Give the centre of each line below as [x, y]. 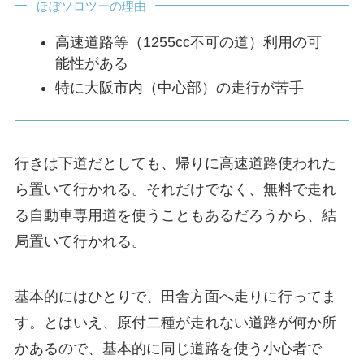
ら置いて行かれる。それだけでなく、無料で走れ [175, 189]
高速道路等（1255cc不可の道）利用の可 [189, 42]
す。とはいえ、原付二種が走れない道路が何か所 [175, 322]
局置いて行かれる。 [80, 241]
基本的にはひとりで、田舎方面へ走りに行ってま [175, 296]
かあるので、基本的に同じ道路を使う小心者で [168, 348]
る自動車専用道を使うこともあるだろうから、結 [175, 215]
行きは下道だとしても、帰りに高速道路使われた [175, 163]
